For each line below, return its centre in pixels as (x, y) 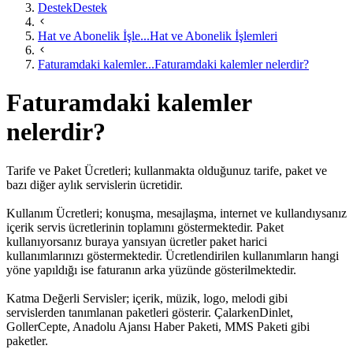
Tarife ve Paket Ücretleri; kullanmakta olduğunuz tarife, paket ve (167, 170)
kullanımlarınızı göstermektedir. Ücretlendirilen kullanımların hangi (173, 255)
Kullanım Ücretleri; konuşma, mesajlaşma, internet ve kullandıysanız (176, 213)
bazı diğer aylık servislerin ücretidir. (95, 184)
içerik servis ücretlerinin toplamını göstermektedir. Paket (145, 227)
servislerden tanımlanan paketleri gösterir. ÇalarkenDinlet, (150, 312)
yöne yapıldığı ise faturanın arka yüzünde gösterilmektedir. (151, 269)
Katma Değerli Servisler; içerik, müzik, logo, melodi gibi (147, 298)
